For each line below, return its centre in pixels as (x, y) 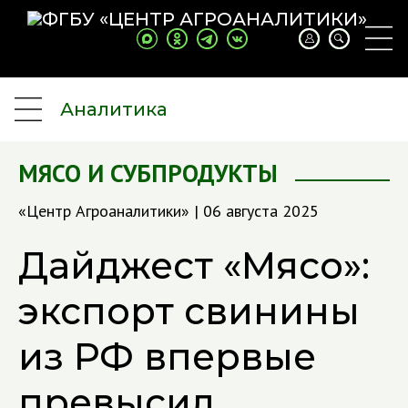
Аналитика (114, 109)
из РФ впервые (167, 357)
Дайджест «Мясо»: (194, 265)
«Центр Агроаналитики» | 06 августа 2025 (168, 211)
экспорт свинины (189, 311)
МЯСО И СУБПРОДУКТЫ (148, 173)
